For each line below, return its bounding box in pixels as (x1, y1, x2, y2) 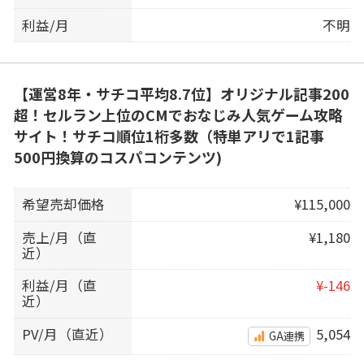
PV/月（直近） (22, 324, 114, 344)
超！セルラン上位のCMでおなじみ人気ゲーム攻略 (13, 104, 343, 126)
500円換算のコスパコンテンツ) (13, 146, 222, 168)
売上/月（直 (22, 227, 97, 247)
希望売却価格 (22, 194, 106, 214)
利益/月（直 (22, 275, 97, 296)
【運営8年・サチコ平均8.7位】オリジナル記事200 (13, 83, 349, 105)
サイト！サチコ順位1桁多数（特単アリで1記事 (13, 125, 324, 147)
